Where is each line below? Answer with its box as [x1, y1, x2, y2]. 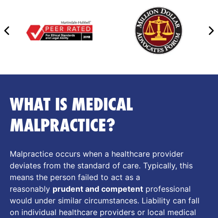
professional [143, 184, 191, 194]
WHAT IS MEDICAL [10, 93, 133, 116]
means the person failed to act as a [10, 172, 140, 182]
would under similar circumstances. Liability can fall [10, 196, 200, 206]
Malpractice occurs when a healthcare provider [10, 149, 183, 159]
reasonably [10, 184, 53, 194]
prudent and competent [53, 184, 143, 194]
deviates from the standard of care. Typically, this [10, 161, 193, 171]
